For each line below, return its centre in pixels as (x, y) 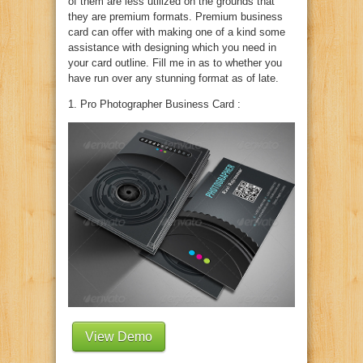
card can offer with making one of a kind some (177, 32)
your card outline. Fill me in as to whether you (175, 63)
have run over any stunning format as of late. (173, 78)
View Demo (119, 336)
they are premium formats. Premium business (175, 17)
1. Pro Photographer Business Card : (154, 104)
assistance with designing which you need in (172, 47)
